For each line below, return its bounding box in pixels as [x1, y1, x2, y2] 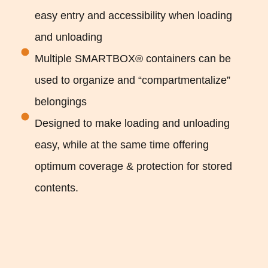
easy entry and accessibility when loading [34, 10, 232, 22]
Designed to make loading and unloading [34, 117, 230, 130]
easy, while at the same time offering [34, 139, 209, 151]
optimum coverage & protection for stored [34, 160, 232, 173]
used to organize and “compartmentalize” [34, 74, 230, 87]
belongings [34, 96, 87, 108]
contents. [34, 182, 78, 194]
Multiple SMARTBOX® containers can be [34, 53, 231, 65]
